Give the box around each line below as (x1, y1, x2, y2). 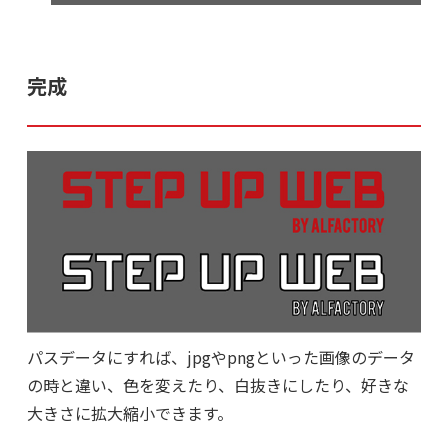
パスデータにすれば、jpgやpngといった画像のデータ (26, 345, 415, 370)
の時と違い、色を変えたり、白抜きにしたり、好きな (26, 373, 409, 398)
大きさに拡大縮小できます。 (26, 401, 233, 426)
